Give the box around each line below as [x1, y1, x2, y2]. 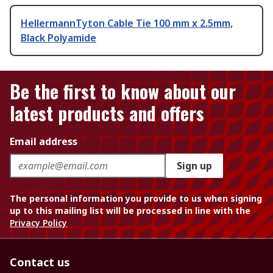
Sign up [177, 159, 212, 173]
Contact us [10, 255, 70, 270]
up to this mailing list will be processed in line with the [10, 205, 250, 217]
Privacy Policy [10, 217, 67, 229]
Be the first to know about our [10, 77, 236, 105]
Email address [10, 135, 77, 149]
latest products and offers [10, 99, 204, 127]
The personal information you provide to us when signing [10, 193, 262, 205]
